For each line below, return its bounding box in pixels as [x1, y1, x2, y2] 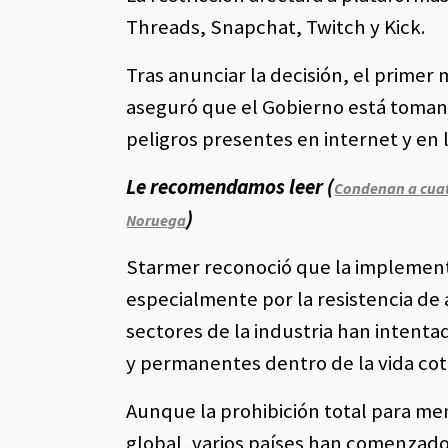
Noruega [126, 210, 187, 231]
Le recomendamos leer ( [126, 174, 335, 201]
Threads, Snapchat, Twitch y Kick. [126, 14, 427, 41]
